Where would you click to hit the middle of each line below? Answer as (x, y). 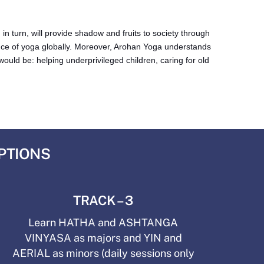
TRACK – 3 (103, 200)
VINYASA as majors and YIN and (103, 237)
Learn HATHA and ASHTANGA (103, 222)
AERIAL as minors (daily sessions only (103, 253)
